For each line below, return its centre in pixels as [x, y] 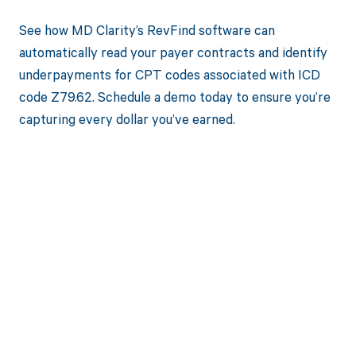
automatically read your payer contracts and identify [173, 52]
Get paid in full [178, 299]
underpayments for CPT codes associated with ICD [169, 74]
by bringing [178, 335]
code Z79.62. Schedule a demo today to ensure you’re [174, 96]
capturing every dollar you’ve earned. [127, 118]
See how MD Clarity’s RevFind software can [147, 29]
